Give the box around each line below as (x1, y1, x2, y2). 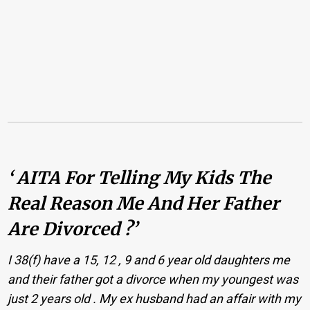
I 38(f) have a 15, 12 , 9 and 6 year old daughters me (8, 253, 291, 268)
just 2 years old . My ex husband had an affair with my (8, 291, 302, 307)
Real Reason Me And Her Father (8, 192, 280, 215)
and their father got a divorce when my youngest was (8, 272, 299, 287)
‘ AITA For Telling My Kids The (8, 166, 272, 189)
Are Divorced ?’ (8, 217, 138, 240)
